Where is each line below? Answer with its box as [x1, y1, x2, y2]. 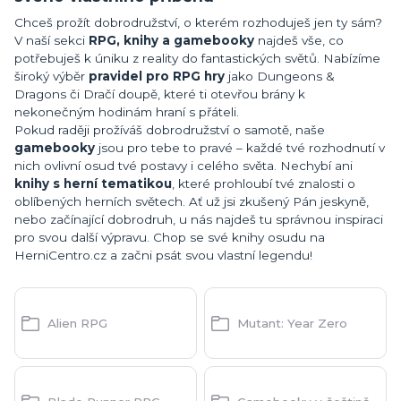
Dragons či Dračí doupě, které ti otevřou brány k [14, 87, 305, 102]
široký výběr [14, 69, 89, 84]
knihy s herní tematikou [14, 176, 172, 192]
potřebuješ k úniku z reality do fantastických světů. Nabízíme [14, 51, 380, 66]
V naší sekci [14, 33, 89, 48]
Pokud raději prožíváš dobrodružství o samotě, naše [14, 123, 325, 138]
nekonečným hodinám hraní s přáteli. [14, 105, 239, 120]
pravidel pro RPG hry [89, 69, 225, 84]
